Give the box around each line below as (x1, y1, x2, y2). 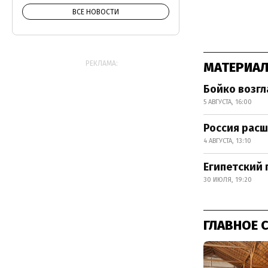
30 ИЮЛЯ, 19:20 (203, 176, 252, 184)
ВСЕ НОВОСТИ (72, 8, 119, 16)
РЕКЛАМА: (86, 59, 118, 68)
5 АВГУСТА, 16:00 (203, 98, 252, 106)
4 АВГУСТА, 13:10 (203, 137, 251, 145)
